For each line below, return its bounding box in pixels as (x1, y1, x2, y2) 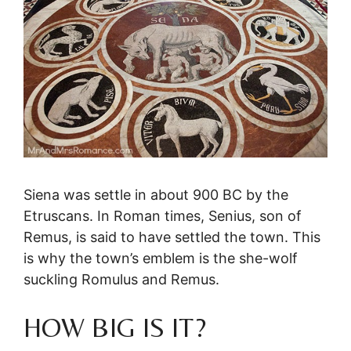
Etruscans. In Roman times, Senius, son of (24, 208, 302, 225)
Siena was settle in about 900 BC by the (24, 186, 288, 204)
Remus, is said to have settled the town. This (24, 229, 320, 246)
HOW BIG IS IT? (24, 312, 206, 344)
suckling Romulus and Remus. (24, 271, 219, 288)
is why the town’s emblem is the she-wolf (24, 250, 298, 267)
